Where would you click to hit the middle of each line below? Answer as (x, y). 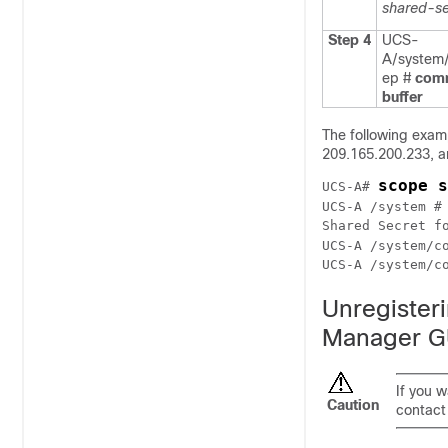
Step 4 (349, 40)
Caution (353, 405)
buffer (402, 97)
